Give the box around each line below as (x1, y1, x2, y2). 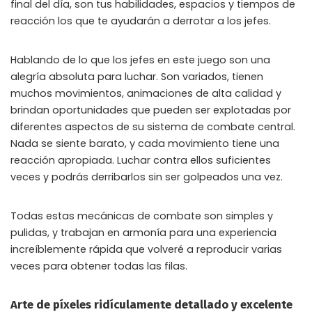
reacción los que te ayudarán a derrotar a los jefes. (10, 14, 271, 28)
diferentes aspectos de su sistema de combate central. (10, 120, 295, 134)
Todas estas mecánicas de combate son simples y (10, 209, 273, 223)
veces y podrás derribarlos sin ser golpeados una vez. (10, 170, 283, 184)
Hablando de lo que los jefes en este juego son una (10, 53, 270, 67)
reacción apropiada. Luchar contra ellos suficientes (10, 153, 271, 167)
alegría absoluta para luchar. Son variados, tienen (10, 70, 263, 84)
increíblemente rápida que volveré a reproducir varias (10, 242, 282, 256)
